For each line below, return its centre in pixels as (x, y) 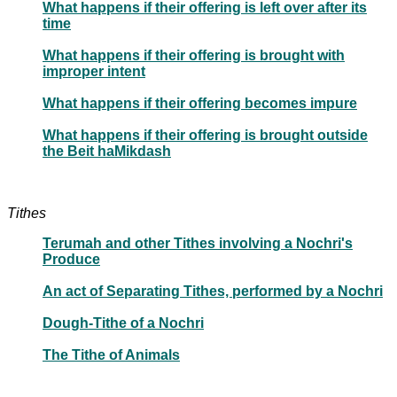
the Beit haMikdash (107, 151)
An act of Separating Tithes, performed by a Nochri (213, 291)
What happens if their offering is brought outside (205, 135)
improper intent (94, 71)
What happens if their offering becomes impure (200, 103)
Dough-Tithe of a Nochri (123, 323)
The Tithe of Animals (111, 354)
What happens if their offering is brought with (194, 55)
